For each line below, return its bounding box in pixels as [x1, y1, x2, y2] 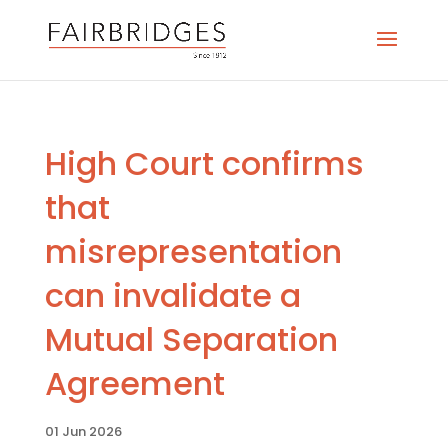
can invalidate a [44, 273, 301, 318]
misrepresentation [44, 229, 342, 274]
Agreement [44, 361, 225, 406]
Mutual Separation [44, 317, 338, 362]
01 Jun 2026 [44, 422, 122, 441]
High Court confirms [44, 141, 364, 186]
